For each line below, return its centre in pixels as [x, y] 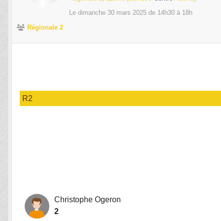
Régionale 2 [45, 28]
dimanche [93, 13]
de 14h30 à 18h [169, 13]
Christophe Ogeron [88, 200]
